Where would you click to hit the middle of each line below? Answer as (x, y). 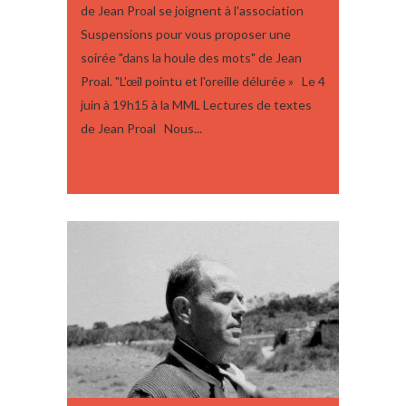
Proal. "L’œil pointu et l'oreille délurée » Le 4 (203, 81)
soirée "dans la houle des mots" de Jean (191, 57)
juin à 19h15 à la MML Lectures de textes (196, 104)
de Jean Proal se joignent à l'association (192, 10)
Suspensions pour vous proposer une (186, 34)
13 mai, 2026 (116, 165)
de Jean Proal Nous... (141, 128)
